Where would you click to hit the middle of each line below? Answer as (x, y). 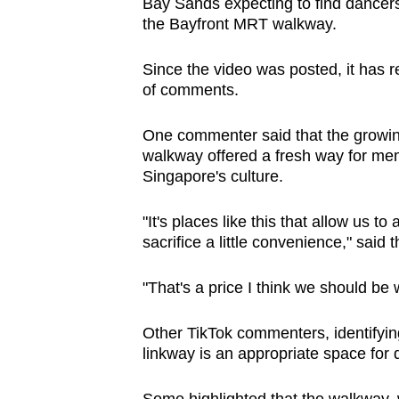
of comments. (192, 90)
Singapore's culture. (215, 177)
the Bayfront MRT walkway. (239, 24)
